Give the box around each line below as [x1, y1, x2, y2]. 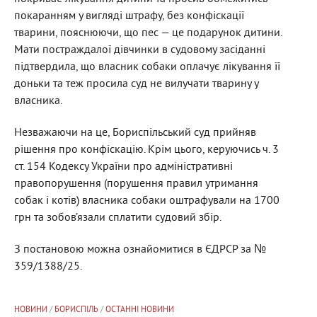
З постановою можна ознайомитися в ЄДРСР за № [14, 242, 266, 257]
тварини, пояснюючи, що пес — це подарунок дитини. [14, 25, 282, 40]
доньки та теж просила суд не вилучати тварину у [14, 76, 258, 91]
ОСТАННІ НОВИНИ [105, 304, 174, 316]
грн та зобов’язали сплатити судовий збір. [14, 210, 224, 225]
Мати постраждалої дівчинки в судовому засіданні [14, 42, 265, 57]
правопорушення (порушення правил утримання [14, 176, 258, 191]
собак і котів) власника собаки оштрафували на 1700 [14, 193, 279, 208]
